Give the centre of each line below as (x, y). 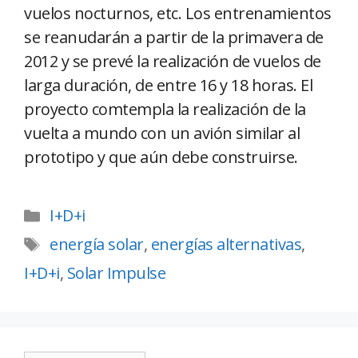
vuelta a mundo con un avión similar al (162, 133)
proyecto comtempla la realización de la (165, 109)
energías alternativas (226, 245)
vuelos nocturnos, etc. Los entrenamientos (178, 14)
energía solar (97, 245)
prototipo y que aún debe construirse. (161, 157)
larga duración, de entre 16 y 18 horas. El (168, 86)
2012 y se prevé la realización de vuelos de (173, 62)
